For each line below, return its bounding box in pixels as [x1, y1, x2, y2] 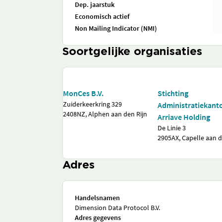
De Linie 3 [158, 123, 186, 132]
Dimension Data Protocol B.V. [75, 203, 160, 212]
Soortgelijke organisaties [62, 47, 202, 57]
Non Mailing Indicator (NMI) [75, 24, 157, 33]
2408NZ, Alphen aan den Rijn [63, 110, 147, 118]
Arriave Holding [158, 112, 211, 122]
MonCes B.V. [63, 88, 104, 98]
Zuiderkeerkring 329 [63, 100, 122, 109]
